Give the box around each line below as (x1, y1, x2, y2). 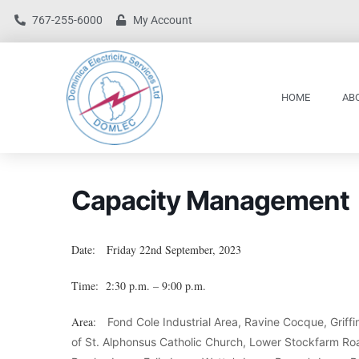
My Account (133, 14, 192, 26)
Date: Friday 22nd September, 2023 (71, 241, 241, 257)
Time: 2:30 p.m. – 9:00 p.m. (71, 277, 206, 293)
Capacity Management (71, 184, 349, 216)
